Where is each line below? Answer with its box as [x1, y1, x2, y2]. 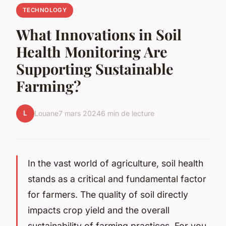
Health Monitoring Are [16, 41, 167, 61]
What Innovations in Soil [16, 24, 182, 44]
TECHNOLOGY [22, 7, 67, 14]
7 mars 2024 [59, 109, 101, 118]
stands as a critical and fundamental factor [28, 173, 206, 184]
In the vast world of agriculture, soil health [28, 157, 203, 168]
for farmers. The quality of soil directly [28, 189, 188, 200]
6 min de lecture [101, 109, 154, 118]
